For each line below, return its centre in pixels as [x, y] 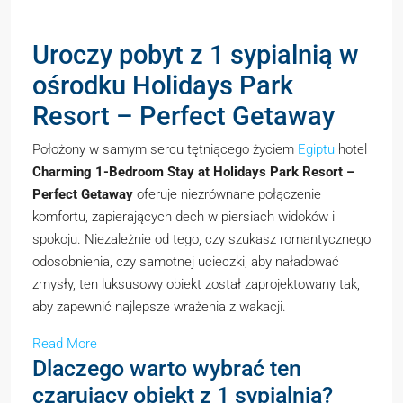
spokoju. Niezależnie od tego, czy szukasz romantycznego [201, 239]
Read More [65, 344]
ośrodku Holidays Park [163, 85]
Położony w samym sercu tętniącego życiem [165, 149]
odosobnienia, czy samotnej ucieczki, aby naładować [186, 262]
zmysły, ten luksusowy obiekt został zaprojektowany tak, [196, 284]
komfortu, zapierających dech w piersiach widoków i [184, 217]
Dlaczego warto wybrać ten [167, 368]
